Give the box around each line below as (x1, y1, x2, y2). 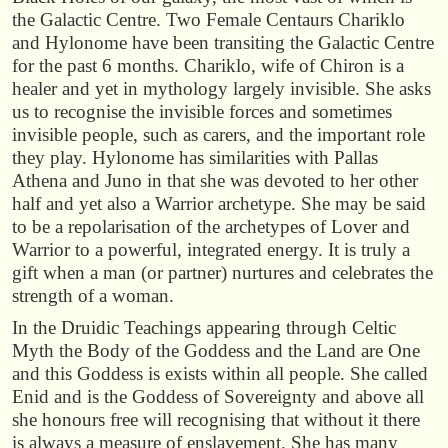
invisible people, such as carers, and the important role (12, 123, 425, 145)
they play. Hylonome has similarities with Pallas (12, 146, 378, 168)
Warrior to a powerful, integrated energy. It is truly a (12, 238, 410, 260)
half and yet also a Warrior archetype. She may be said (12, 192, 426, 214)
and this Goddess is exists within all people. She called (12, 363, 428, 385)
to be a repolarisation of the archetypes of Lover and (12, 215, 410, 237)
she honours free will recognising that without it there (12, 409, 420, 431)
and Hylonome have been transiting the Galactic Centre (12, 31, 434, 53)
